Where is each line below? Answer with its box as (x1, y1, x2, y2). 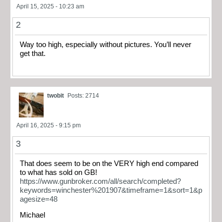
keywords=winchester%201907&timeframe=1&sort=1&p (20, 186, 202, 194)
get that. (20, 50, 46, 58)
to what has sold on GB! (20, 168, 99, 176)
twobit (47, 92, 64, 99)
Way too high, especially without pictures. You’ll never (20, 41, 191, 49)
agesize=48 (20, 195, 57, 203)
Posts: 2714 (67, 92, 99, 99)
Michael (20, 211, 45, 220)
